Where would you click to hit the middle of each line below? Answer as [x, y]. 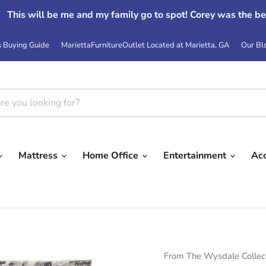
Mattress [39, 155]
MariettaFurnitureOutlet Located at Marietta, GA [145, 45]
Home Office [112, 155]
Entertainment [196, 155]
